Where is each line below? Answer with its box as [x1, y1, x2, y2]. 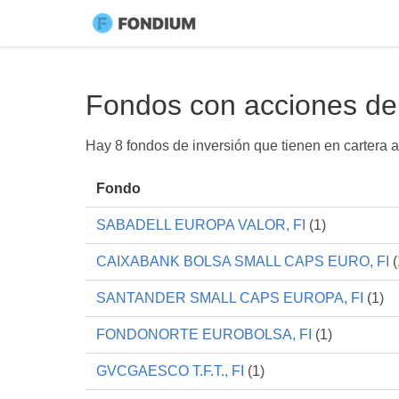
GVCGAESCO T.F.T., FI [96, 363, 244, 379]
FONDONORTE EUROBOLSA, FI [96, 327, 312, 342]
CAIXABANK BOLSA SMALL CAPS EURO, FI [96, 254, 389, 269]
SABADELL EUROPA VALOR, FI [96, 217, 305, 232]
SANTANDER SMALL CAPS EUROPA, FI [96, 290, 363, 305]
